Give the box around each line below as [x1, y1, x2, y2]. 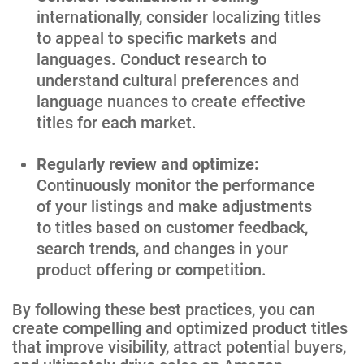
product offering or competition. [37, 259, 266, 279]
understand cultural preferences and [37, 70, 299, 90]
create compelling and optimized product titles [12, 318, 348, 338]
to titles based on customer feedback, [37, 217, 308, 237]
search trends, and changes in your [37, 238, 288, 258]
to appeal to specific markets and [37, 28, 277, 48]
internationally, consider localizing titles [37, 6, 321, 27]
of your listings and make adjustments [37, 196, 312, 216]
